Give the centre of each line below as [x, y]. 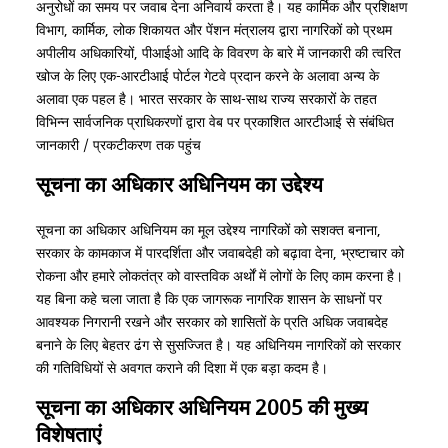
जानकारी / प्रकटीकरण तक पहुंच [119, 145]
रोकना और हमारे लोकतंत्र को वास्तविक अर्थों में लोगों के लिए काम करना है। [220, 276]
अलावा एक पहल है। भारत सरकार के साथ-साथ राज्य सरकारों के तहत [207, 99]
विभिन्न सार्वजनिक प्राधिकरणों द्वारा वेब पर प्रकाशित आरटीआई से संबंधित [215, 122]
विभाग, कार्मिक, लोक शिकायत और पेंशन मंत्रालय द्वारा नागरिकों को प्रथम [214, 30]
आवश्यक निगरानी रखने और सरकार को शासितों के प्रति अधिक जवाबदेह [212, 322]
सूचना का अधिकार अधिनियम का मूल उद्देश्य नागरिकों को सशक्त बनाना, [209, 230]
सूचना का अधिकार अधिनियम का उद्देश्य [180, 185]
